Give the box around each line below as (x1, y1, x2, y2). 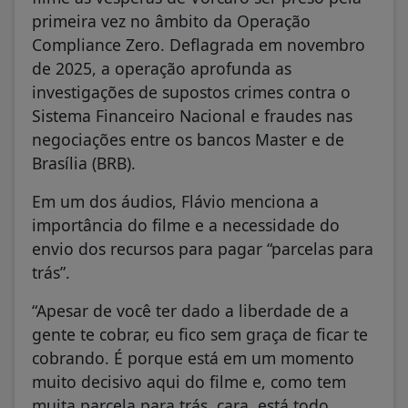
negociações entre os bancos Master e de (32, 127, 344, 150)
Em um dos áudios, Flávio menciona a (32, 189, 319, 212)
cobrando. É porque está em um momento (32, 346, 354, 369)
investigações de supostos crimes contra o (32, 80, 351, 103)
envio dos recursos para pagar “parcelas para (32, 237, 373, 260)
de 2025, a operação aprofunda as (32, 56, 291, 79)
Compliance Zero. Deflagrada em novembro (32, 33, 365, 56)
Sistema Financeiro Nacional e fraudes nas (32, 104, 352, 127)
